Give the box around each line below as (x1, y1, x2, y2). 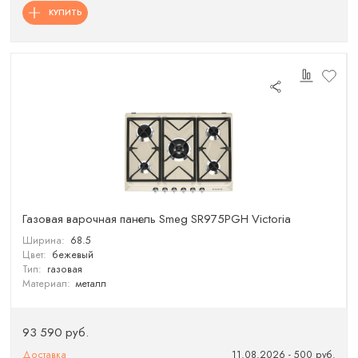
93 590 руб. (22, 323, 89, 341)
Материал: (22, 276, 71, 291)
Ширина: (22, 233, 66, 248)
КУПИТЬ (48, 6, 82, 18)
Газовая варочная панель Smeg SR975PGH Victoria (22, 210, 292, 228)
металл (75, 276, 106, 291)
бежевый (51, 247, 93, 262)
